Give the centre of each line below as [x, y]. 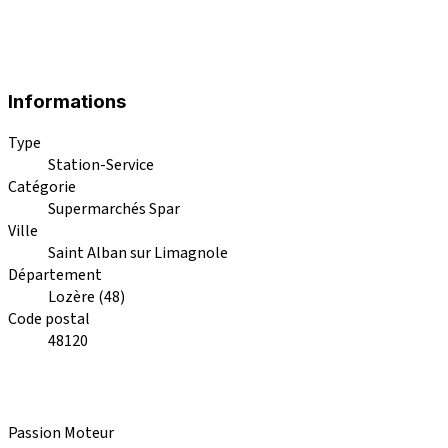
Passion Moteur [61, 432]
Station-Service [101, 164]
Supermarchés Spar [114, 208]
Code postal [49, 318]
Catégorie [42, 186]
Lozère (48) [86, 296]
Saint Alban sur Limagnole [138, 252]
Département [55, 274]
